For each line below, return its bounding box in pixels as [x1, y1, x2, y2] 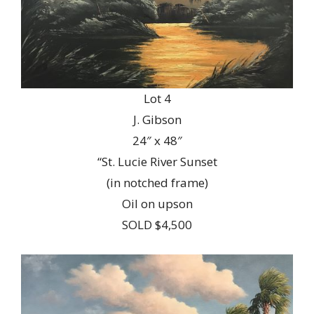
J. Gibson [132, 111, 182, 128]
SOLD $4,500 [122, 216, 192, 233]
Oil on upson [121, 195, 193, 212]
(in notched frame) [106, 174, 208, 191]
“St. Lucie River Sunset [97, 153, 217, 170]
